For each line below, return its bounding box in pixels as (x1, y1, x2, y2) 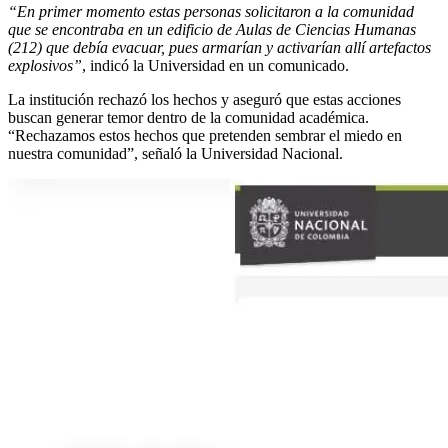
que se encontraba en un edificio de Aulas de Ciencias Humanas (8, 20, 416, 38)
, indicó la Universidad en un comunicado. (82, 56, 349, 74)
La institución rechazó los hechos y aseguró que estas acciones (8, 90, 401, 108)
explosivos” (8, 56, 82, 74)
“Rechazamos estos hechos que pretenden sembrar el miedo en (8, 126, 402, 144)
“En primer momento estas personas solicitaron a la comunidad (8, 2, 414, 20)
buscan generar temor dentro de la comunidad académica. (8, 108, 369, 126)
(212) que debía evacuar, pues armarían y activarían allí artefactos (8, 38, 431, 56)
